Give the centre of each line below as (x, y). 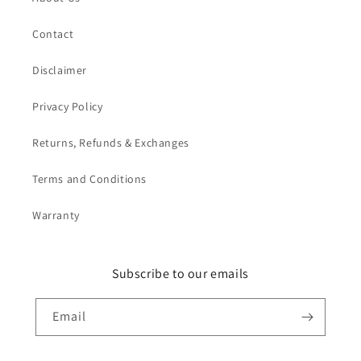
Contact (53, 34)
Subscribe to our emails (180, 274)
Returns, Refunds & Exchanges (111, 143)
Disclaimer (60, 70)
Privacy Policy (68, 106)
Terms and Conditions (89, 179)
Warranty (56, 215)
